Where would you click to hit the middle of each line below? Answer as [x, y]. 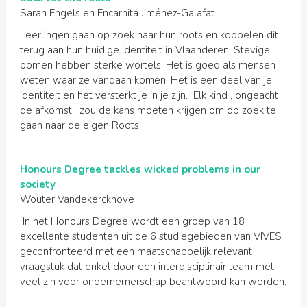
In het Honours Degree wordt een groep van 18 [132, 221]
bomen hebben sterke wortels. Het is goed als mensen [147, 65]
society [37, 184]
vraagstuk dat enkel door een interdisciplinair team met [147, 267]
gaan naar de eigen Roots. [80, 125]
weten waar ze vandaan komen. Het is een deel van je [146, 80]
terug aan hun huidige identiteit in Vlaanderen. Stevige [145, 50]
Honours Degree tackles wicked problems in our [140, 169]
